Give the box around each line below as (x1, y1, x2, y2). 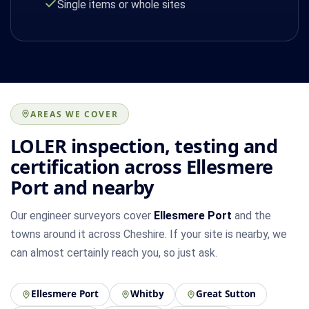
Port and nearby (10, 174, 154, 200)
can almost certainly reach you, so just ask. (10, 246, 217, 259)
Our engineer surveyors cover (10, 208, 154, 222)
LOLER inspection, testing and (10, 132, 278, 159)
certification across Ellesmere (10, 153, 273, 179)
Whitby (130, 288, 164, 301)
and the (232, 208, 271, 222)
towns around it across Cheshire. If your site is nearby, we (10, 227, 287, 241)
